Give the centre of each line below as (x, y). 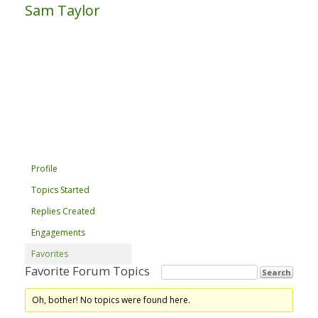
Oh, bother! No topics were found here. (111, 300)
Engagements (58, 232)
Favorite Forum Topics (87, 270)
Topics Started (60, 190)
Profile (44, 168)
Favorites (50, 253)
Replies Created (63, 211)
